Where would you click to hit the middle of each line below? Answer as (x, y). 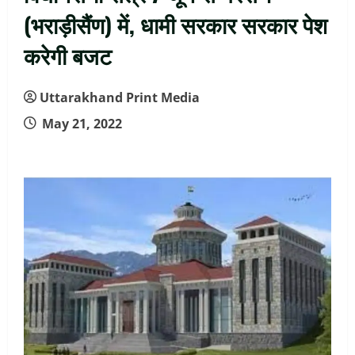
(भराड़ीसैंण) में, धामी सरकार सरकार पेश (176, 24)
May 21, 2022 (80, 124)
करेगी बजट (68, 55)
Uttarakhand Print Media (120, 97)
